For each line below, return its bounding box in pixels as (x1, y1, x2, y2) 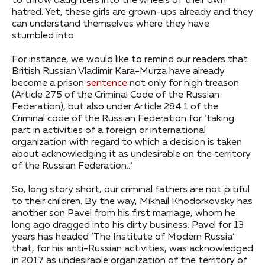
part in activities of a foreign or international (12, 126, 206, 135)
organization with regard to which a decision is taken (12, 138, 242, 147)
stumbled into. (12, 31, 76, 41)
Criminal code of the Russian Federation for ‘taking (12, 114, 234, 124)
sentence (86, 79, 127, 88)
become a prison (12, 79, 86, 88)
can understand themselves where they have (12, 20, 209, 29)
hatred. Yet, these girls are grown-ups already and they (12, 8, 253, 17)
